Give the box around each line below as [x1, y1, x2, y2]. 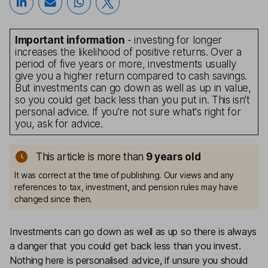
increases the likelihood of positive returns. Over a [15, 46, 242, 58]
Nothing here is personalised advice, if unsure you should [10, 254, 248, 266]
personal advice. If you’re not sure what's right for [15, 106, 241, 118]
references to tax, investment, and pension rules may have [14, 182, 238, 192]
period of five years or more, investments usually [15, 58, 236, 70]
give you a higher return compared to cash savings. [15, 70, 247, 82]
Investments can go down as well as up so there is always [10, 226, 257, 237]
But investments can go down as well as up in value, [15, 82, 251, 94]
